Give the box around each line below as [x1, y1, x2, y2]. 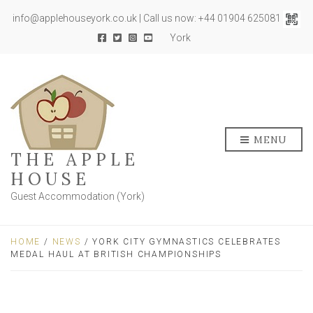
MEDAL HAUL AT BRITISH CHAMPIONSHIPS [10, 249, 221, 259]
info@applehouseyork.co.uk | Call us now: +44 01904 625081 [13, 13, 283, 24]
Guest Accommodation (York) [10, 191, 145, 202]
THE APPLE [10, 149, 139, 170]
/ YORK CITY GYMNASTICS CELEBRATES [80, 237, 282, 247]
